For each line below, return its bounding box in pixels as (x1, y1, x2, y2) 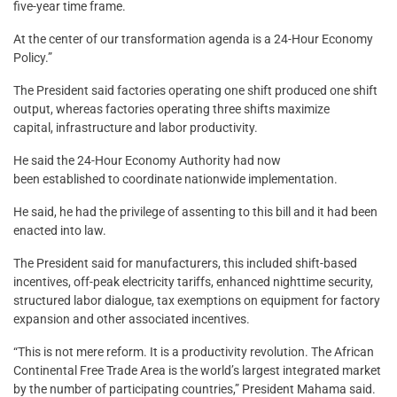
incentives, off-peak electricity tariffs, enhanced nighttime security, (13, 275, 373, 290)
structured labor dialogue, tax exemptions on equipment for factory (13, 293, 380, 308)
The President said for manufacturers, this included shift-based (13, 256, 357, 271)
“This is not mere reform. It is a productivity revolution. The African (13, 345, 374, 360)
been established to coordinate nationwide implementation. (13, 172, 338, 187)
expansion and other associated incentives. (13, 312, 250, 327)
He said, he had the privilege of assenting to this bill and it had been (13, 205, 378, 220)
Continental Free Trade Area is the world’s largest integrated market (13, 363, 381, 378)
